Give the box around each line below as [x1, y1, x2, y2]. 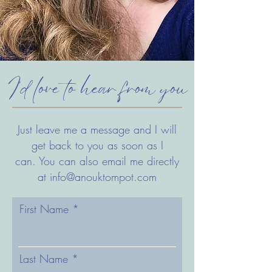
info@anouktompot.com [50, 169, 157, 184]
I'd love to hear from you [7, 87, 188, 112]
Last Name [19, 251, 68, 266]
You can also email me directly [39, 154, 179, 168]
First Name [19, 202, 69, 216]
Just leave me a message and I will [18, 122, 177, 137]
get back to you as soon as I [31, 138, 163, 152]
